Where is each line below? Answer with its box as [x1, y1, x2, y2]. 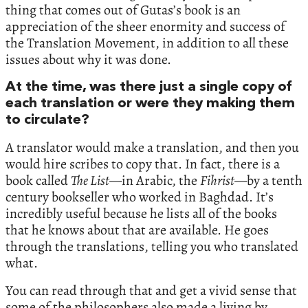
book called [5, 171, 71, 190]
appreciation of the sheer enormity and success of [5, 17, 285, 36]
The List [71, 171, 109, 190]
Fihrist [200, 171, 234, 190]
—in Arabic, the [109, 171, 200, 190]
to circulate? [5, 113, 89, 128]
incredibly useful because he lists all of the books [5, 204, 277, 223]
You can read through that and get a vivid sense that [5, 281, 297, 300]
